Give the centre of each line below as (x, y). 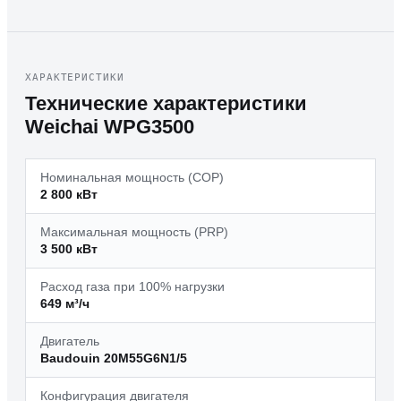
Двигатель (70, 341)
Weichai (62, 127)
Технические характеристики (166, 103)
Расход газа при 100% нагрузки (132, 287)
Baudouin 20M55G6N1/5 (114, 358)
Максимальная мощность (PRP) (134, 232)
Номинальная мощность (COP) (132, 178)
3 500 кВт (69, 249)
